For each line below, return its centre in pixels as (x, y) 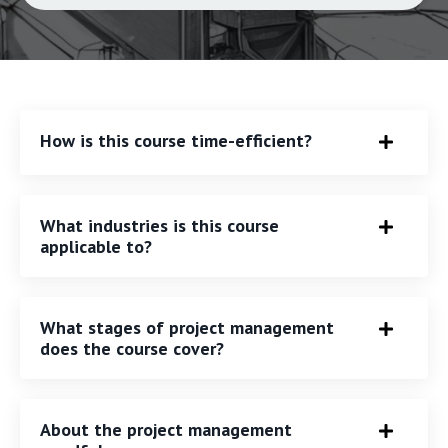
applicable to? (96, 246)
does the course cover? (132, 348)
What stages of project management (187, 327)
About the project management (166, 429)
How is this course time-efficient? (176, 140)
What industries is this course (159, 225)
